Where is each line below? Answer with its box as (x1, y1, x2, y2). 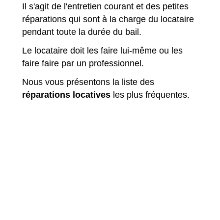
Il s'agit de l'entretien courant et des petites (22, 1, 189, 11)
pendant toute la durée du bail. (22, 27, 141, 37)
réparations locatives (22, 90, 110, 100)
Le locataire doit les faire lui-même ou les (22, 46, 183, 56)
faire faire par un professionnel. (22, 58, 144, 69)
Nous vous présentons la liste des (22, 77, 154, 87)
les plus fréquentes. (110, 90, 190, 100)
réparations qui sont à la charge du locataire (22, 14, 194, 24)
